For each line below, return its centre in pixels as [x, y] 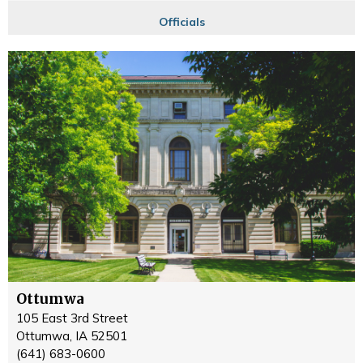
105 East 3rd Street [72, 318]
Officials [181, 22]
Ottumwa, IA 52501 [72, 336]
